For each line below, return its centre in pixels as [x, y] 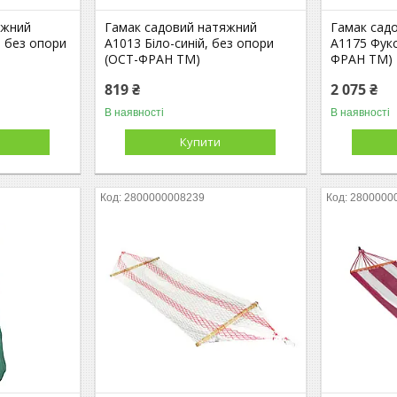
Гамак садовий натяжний [181, 27]
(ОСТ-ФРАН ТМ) [153, 58]
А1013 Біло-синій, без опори [190, 43]
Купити [201, 141]
